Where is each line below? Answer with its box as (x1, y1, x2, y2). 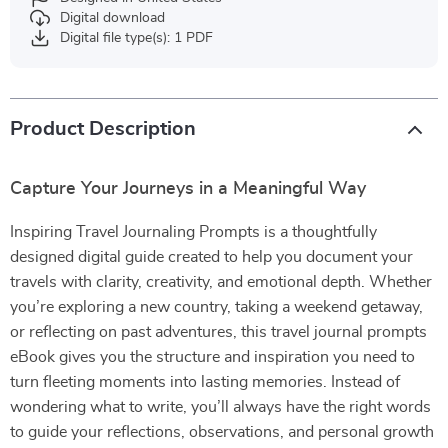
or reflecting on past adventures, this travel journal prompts (10, 324, 427, 340)
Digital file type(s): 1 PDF (60, 31, 213, 45)
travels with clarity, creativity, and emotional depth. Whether (10, 274, 432, 290)
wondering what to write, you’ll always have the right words (10, 399, 431, 415)
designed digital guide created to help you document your (10, 249, 413, 265)
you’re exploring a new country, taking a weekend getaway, (10, 299, 423, 315)
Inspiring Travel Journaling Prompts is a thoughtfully (10, 224, 377, 240)
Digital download (60, 11, 165, 25)
